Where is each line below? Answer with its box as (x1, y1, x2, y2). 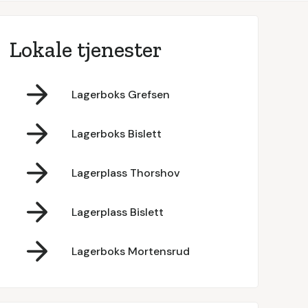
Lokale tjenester (9, 36, 162, 63)
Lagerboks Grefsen (71, 87, 170, 102)
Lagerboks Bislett (71, 126, 162, 141)
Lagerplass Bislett (71, 204, 164, 219)
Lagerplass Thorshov (71, 165, 180, 180)
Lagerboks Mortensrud (71, 243, 190, 258)
